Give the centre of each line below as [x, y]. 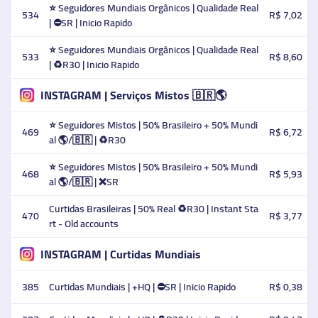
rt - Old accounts [84, 224]
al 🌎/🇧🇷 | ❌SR [84, 182]
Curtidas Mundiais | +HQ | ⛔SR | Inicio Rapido [142, 287]
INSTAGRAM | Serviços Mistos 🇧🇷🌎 [133, 95]
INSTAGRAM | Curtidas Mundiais [120, 254]
